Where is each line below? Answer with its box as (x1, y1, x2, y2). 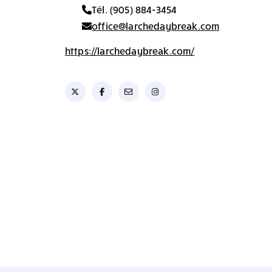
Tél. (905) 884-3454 (92, 4, 177, 15)
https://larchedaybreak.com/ (65, 45, 195, 56)
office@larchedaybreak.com (92, 20, 220, 32)
